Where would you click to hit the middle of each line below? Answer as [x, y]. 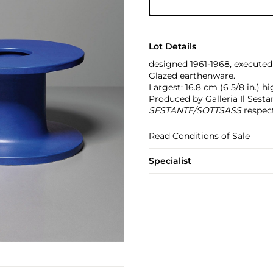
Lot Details [172, 46]
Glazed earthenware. [192, 76]
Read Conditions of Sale [199, 136]
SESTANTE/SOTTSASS [195, 110]
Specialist [170, 161]
